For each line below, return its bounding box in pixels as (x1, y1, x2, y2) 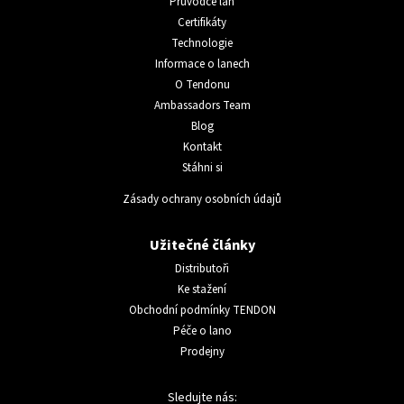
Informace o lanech (154, 55, 250, 72)
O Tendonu (174, 76, 230, 93)
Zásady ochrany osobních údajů (123, 190, 281, 207)
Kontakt (182, 138, 222, 155)
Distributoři (175, 260, 229, 277)
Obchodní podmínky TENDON (128, 301, 276, 318)
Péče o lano (172, 322, 232, 339)
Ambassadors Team (153, 96, 251, 114)
